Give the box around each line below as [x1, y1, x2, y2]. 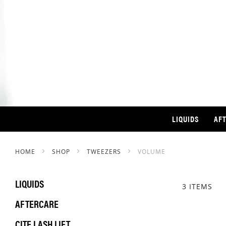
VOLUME [138, 147, 165, 155]
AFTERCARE [15, 196, 59, 211]
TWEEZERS [87, 147, 123, 155]
